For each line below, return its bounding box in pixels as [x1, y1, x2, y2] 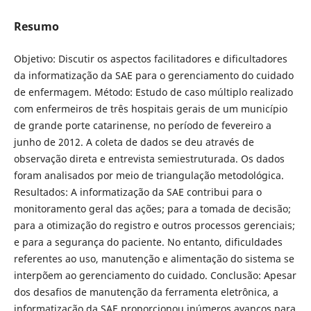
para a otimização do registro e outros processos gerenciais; [13, 218, 295, 232]
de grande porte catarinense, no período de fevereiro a [13, 118, 271, 132]
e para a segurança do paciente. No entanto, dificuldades [13, 235, 283, 249]
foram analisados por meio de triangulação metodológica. [13, 168, 284, 182]
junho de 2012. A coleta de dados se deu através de [13, 135, 254, 149]
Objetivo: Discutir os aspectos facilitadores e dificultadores [13, 51, 287, 65]
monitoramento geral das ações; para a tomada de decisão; [13, 201, 291, 215]
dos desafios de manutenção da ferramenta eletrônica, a [13, 285, 278, 299]
